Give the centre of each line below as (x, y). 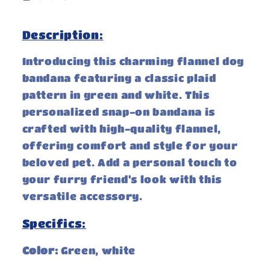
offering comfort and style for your (130, 146)
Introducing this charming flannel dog (133, 61)
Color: (42, 250)
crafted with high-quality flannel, (121, 129)
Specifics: (54, 223)
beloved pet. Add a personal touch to (130, 163)
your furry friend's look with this (122, 180)
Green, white (99, 250)
